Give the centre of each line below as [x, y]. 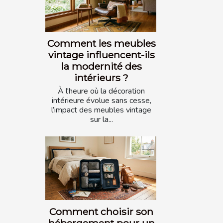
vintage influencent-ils [101, 55]
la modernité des [101, 66]
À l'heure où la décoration [101, 91]
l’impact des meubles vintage [101, 110]
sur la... [101, 120]
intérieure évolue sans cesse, [101, 101]
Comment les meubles [101, 44]
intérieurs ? [101, 78]
